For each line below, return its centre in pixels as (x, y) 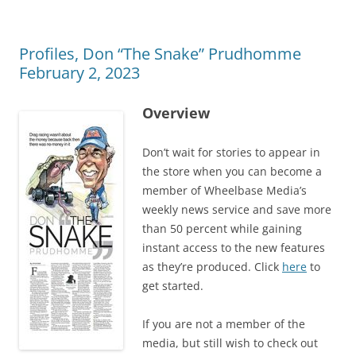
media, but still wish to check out (230, 342)
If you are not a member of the (224, 323)
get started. (173, 285)
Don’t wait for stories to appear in (231, 152)
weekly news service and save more (237, 209)
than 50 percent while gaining (222, 228)
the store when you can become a (232, 171)
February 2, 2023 (79, 72)
